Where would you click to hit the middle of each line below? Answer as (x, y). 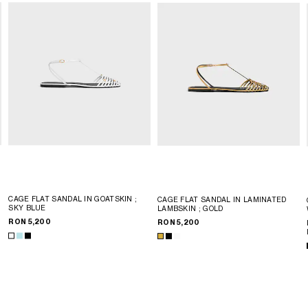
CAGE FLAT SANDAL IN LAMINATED (222, 200)
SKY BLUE (27, 208)
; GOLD (211, 209)
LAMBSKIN (178, 209)
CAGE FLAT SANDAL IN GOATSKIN (71, 199)
